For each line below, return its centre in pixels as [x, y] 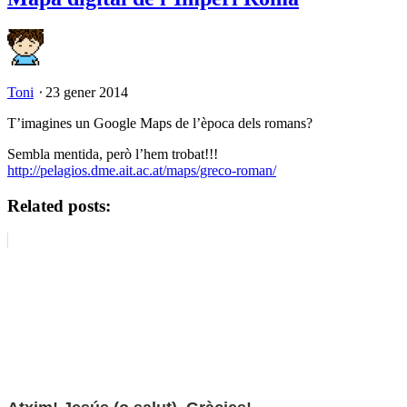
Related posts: [59, 205]
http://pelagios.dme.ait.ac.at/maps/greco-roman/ [142, 170]
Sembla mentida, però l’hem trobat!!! [113, 154]
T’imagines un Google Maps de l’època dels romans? [160, 123]
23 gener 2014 [87, 92]
